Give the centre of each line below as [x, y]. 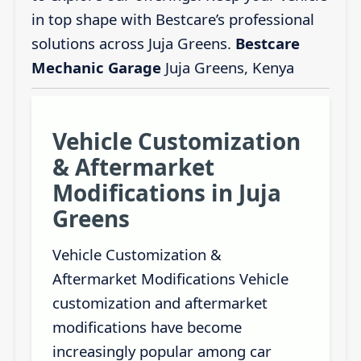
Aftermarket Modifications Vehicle [170, 278]
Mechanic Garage [96, 68]
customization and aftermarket [160, 302]
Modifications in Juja [166, 192]
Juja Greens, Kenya [231, 68]
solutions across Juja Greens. [133, 44]
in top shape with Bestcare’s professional [172, 19]
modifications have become [147, 326]
